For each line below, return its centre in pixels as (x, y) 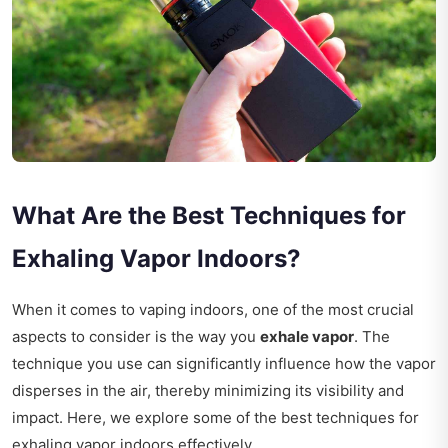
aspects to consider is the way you (136, 337)
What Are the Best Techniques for (209, 216)
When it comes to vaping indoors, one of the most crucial (213, 310)
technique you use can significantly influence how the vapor (224, 364)
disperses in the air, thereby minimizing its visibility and (208, 391)
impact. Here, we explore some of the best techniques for (215, 418)
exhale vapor (307, 337)
